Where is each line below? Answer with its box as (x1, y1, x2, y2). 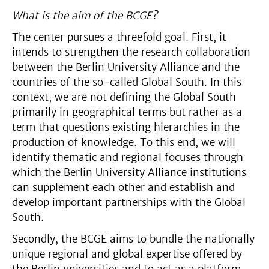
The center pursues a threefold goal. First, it (12, 30, 226, 44)
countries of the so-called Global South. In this (12, 75, 241, 89)
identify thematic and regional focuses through (12, 150, 243, 164)
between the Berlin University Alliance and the (12, 60, 240, 74)
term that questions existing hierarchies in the (12, 120, 240, 134)
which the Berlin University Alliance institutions (12, 165, 246, 179)
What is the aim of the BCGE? (12, 8, 157, 22)
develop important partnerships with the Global (12, 195, 246, 209)
